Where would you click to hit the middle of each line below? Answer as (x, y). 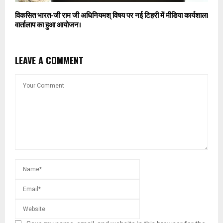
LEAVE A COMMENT (49, 60)
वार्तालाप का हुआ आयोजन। (48, 25)
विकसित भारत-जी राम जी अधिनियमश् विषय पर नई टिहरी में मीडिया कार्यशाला (111, 16)
